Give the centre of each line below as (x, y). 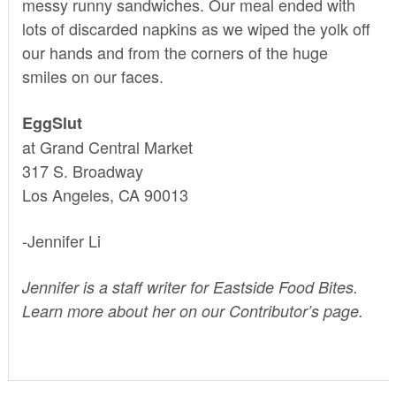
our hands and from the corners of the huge (175, 52)
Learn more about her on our (123, 310)
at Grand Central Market (107, 146)
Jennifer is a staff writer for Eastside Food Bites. (190, 286)
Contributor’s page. (293, 310)
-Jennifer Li (61, 240)
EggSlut (52, 122)
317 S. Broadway (82, 170)
